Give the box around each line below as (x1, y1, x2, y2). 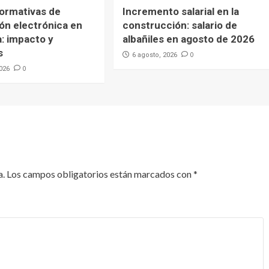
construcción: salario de (122, 19, 238, 31)
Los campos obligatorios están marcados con (6, 168, 193, 180)
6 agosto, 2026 (132, 50, 178, 59)
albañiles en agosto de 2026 (122, 32, 255, 45)
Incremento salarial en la (122, 5, 240, 17)
